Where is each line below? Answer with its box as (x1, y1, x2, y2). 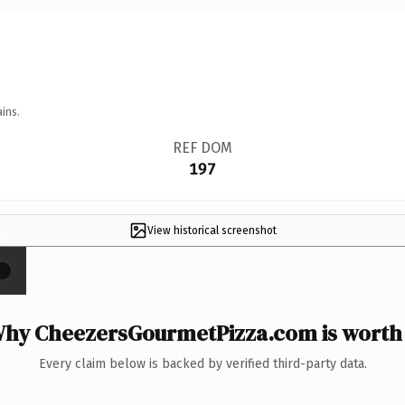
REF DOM (172, 138, 232, 156)
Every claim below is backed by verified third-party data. (38, 355, 367, 372)
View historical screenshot (146, 223, 277, 237)
